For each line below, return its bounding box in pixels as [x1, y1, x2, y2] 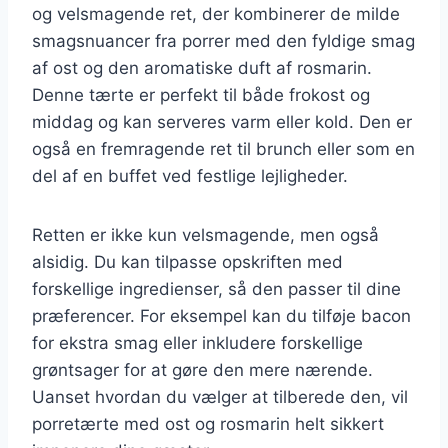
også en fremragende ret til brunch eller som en [32, 138, 415, 159]
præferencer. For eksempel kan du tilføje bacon [32, 305, 411, 326]
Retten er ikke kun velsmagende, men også [32, 224, 379, 245]
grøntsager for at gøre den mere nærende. [32, 359, 373, 380]
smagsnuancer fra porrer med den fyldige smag [32, 30, 415, 51]
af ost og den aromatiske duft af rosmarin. [32, 57, 372, 78]
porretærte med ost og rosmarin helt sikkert [32, 413, 384, 434]
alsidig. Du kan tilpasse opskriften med [32, 251, 343, 272]
